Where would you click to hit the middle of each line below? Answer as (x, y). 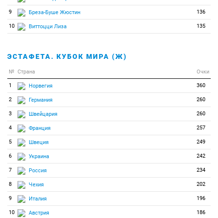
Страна (26, 72)
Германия (41, 100)
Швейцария (43, 114)
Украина (39, 156)
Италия (38, 199)
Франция (40, 128)
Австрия (39, 213)
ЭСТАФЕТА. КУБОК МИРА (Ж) (67, 56)
